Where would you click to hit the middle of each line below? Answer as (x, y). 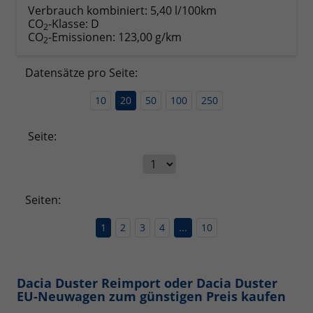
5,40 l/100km (183, 10)
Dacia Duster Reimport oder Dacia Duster (147, 283)
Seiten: (43, 199)
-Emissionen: (83, 37)
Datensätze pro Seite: (81, 72)
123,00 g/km (150, 37)
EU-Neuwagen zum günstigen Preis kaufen (151, 296)
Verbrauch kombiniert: (89, 10)
